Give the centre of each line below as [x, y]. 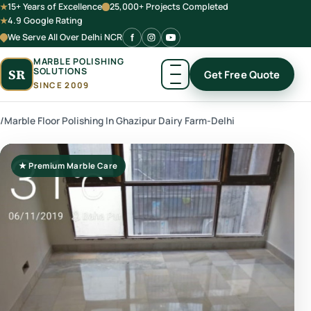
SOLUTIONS [60, 72]
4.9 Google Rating [45, 20]
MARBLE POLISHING [79, 62]
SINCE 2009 [61, 85]
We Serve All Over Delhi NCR [65, 37]
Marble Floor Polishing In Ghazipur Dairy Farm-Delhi [119, 120]
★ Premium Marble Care [68, 165]
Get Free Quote [242, 74]
